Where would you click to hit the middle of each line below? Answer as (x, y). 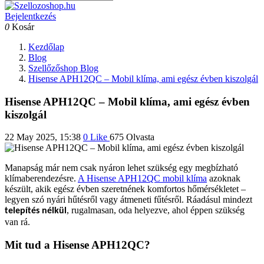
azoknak (224, 179)
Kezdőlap (46, 47)
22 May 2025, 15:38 (43, 137)
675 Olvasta (132, 137)
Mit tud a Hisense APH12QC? (77, 245)
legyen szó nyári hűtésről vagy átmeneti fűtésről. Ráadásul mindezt (128, 200)
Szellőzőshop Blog (63, 68)
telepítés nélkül (36, 211)
